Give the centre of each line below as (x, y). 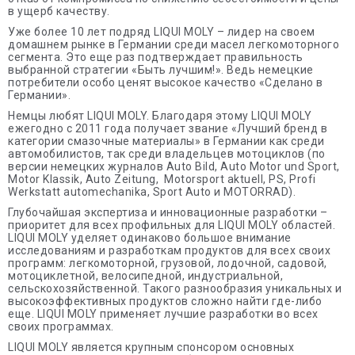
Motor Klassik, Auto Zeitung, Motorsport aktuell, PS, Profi (162, 179)
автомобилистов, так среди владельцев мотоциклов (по (167, 154)
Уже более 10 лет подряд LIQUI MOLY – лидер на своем (162, 32)
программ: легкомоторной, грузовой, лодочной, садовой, (168, 263)
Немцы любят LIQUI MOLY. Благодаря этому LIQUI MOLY (160, 116)
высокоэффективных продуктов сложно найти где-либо (165, 301)
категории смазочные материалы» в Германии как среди (166, 141)
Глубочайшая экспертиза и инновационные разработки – (168, 212)
